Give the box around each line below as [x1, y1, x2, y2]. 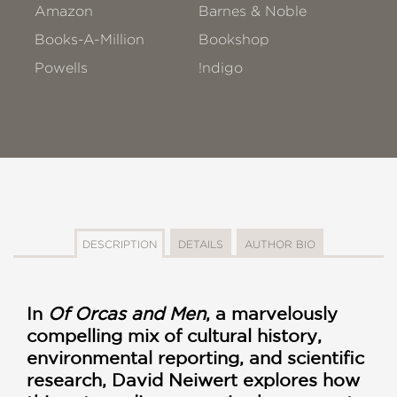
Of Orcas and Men [48, 303, 206, 324]
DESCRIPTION [82, 238, 157, 251]
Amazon [35, 4, 93, 19]
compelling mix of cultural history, [27, 325, 322, 346]
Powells [35, 60, 88, 76]
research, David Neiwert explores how [27, 370, 360, 391]
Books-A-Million [35, 32, 145, 48]
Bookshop [198, 32, 270, 48]
